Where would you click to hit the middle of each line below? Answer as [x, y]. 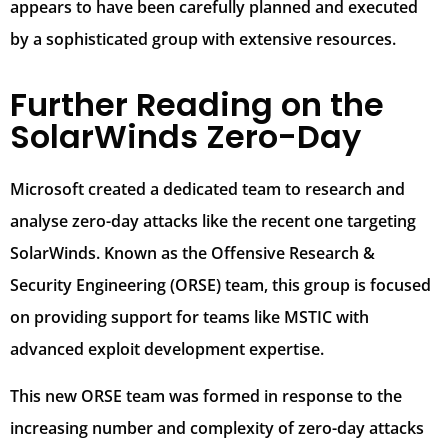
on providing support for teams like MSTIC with [189, 317]
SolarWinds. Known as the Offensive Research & [192, 253]
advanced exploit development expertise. [167, 349]
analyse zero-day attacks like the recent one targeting [213, 221]
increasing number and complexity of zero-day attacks [217, 427]
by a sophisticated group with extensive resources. [203, 39]
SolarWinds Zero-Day [185, 137]
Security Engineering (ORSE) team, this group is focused [220, 285]
